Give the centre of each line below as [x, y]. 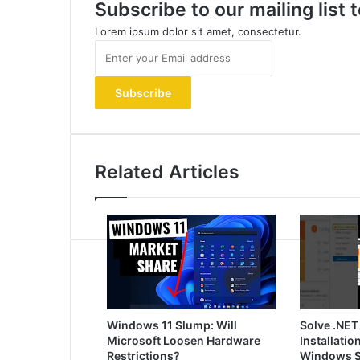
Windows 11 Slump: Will [172, 325]
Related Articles [167, 172]
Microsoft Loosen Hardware [184, 341]
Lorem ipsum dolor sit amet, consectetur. [198, 31]
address [114, 98]
